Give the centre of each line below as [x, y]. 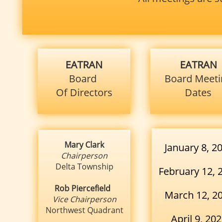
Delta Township [84, 166]
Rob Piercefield [84, 188]
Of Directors [84, 92]
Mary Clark [84, 145]
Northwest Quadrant [84, 210]
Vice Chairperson [84, 199]
